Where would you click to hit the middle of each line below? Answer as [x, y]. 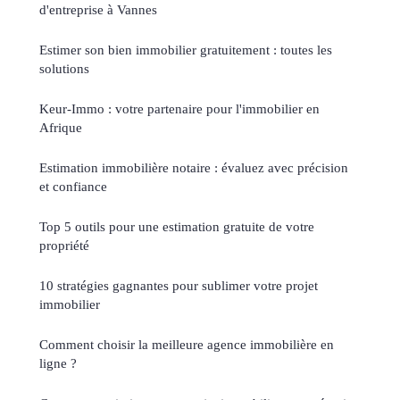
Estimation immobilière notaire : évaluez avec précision [194, 167]
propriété [64, 245]
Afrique [61, 127]
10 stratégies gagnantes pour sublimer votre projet [179, 285]
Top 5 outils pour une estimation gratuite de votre [177, 226]
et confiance [73, 186]
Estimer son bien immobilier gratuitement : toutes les [186, 49]
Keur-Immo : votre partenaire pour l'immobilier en [179, 108]
